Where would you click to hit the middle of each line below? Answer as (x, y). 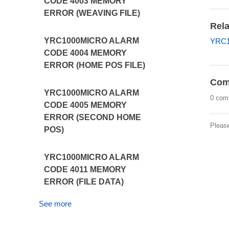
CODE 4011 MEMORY (85, 169)
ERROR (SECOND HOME (93, 117)
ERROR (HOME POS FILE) (95, 65)
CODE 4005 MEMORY (86, 105)
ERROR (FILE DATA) (84, 182)
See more (55, 204)
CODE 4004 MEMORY (86, 53)
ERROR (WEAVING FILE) (92, 13)
